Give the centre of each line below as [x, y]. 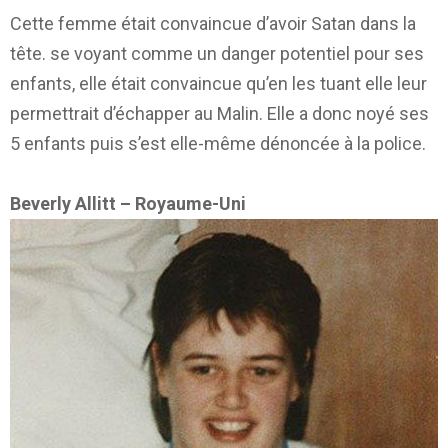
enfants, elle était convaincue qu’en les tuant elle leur [218, 83]
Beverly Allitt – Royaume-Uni [128, 203]
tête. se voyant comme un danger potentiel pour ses [217, 53]
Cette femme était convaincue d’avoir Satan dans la [213, 23]
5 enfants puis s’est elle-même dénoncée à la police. [218, 143]
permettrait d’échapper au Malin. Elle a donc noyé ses [219, 113]
